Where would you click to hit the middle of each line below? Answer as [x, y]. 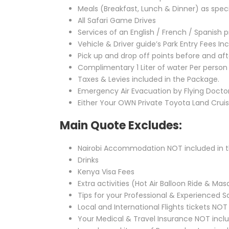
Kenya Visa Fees [106, 172]
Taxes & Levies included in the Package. [148, 79]
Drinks [88, 160]
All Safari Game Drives [117, 20]
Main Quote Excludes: [121, 125]
